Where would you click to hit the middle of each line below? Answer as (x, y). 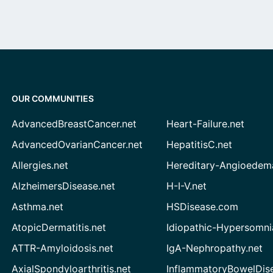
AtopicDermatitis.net (58, 227)
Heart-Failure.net (206, 124)
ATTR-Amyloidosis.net (62, 248)
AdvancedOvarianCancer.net (77, 144)
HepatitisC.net (200, 144)
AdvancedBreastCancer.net (74, 124)
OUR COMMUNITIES (52, 98)
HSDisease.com (203, 207)
